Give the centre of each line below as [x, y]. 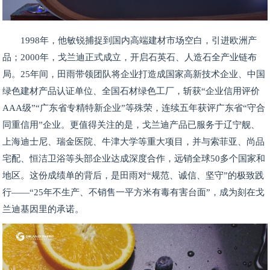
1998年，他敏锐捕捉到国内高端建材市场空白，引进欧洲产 [139, 40]
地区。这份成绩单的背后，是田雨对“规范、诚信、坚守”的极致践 [133, 175]
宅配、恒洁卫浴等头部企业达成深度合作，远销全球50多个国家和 [134, 158]
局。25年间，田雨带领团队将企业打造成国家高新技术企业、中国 [134, 74]
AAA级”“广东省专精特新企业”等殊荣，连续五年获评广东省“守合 [134, 108]
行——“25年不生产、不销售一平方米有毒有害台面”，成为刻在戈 [134, 192]
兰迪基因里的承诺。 [43, 209]
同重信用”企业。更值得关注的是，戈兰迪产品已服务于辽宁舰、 [131, 124]
